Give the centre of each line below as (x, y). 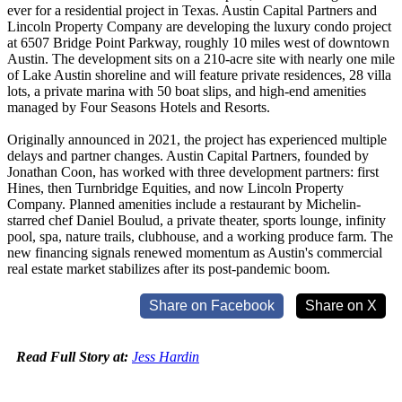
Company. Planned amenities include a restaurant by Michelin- (184, 204)
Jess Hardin (166, 356)
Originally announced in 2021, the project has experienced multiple (197, 139)
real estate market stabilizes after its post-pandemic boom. (169, 268)
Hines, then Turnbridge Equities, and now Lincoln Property (175, 188)
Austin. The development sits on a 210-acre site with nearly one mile (201, 58)
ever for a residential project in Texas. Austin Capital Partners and (192, 10)
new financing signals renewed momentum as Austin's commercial (195, 252)
